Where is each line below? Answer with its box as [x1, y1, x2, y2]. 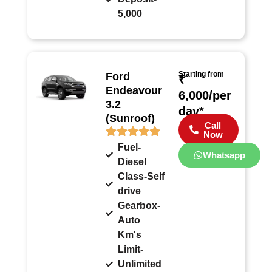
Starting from [178, 69, 224, 78]
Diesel [118, 156, 147, 167]
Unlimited [118, 258, 162, 269]
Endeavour [106, 84, 163, 97]
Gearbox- [118, 200, 161, 211]
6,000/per [178, 88, 231, 102]
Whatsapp [202, 149, 245, 160]
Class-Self [118, 171, 165, 182]
